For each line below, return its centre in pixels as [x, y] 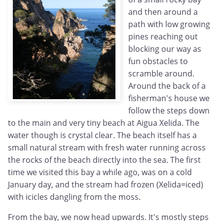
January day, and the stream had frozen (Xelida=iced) [106, 185]
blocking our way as [165, 49]
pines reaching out [163, 37]
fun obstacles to [158, 61]
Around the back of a [167, 86]
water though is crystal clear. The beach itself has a [102, 135]
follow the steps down [169, 111]
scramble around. [161, 74]
